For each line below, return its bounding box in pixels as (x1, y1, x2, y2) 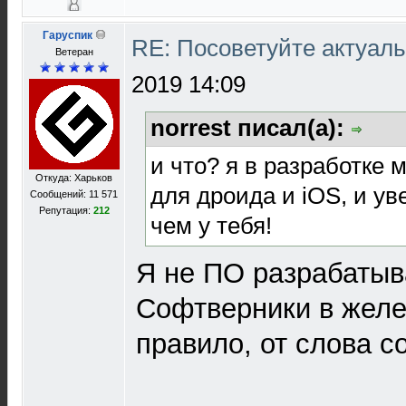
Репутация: (38, 205, 93, 216)
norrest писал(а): (150, 114, 351, 141)
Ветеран (54, 46, 93, 57)
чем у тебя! (150, 211, 272, 239)
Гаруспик (42, 29, 92, 42)
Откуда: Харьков (35, 172, 112, 183)
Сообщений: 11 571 (30, 188, 118, 199)
